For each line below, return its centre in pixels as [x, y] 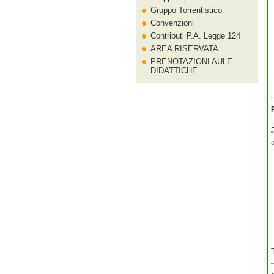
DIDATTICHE [174, 71]
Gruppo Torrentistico [186, 10]
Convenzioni [172, 23]
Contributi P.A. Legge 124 [195, 36]
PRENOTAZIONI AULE [191, 61]
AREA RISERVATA [184, 49]
